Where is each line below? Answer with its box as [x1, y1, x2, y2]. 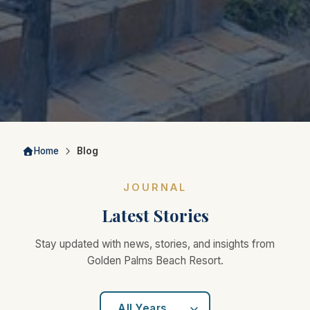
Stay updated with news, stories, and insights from [35, 237, 275, 251]
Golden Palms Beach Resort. [86, 254, 224, 268]
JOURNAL [123, 181, 187, 194]
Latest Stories [101, 204, 209, 227]
